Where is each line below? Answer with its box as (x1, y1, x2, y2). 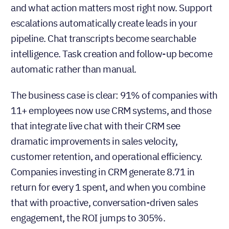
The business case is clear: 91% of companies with (11, 88, 218, 101)
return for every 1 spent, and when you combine (11, 180, 205, 193)
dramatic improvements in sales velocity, (11, 134, 177, 147)
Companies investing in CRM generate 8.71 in (11, 165, 195, 178)
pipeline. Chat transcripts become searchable (11, 32, 196, 44)
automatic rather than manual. (11, 62, 136, 75)
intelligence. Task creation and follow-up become (11, 47, 212, 60)
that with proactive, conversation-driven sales (11, 196, 198, 209)
